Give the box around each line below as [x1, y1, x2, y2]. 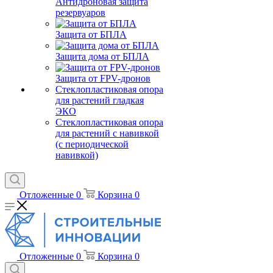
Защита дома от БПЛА [55, 51, 149, 62]
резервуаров [55, 7, 105, 18]
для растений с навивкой [55, 128, 159, 138]
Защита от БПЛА [55, 29, 127, 40]
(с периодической [55, 139, 129, 149]
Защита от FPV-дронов [55, 73, 151, 83]
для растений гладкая [55, 95, 144, 105]
